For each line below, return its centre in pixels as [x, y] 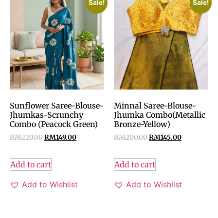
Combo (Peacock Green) [54, 124]
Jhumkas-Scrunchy [46, 115]
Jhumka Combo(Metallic [160, 115]
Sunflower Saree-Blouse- [57, 106]
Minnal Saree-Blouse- [155, 106]
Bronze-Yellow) [142, 124]
